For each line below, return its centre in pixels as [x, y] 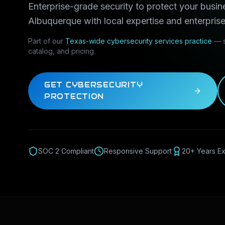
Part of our [46, 41]
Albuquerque [55, 21]
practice [197, 41]
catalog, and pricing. [62, 51]
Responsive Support [138, 151]
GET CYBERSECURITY [94, 85]
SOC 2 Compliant [66, 151]
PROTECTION [74, 96]
